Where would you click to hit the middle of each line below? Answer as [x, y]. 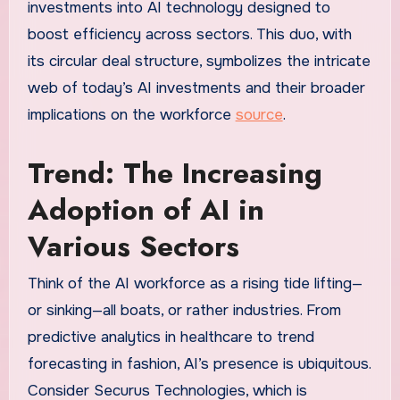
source [259, 114]
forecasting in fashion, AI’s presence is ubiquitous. [199, 363]
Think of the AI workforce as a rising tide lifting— [195, 283]
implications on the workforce [131, 114]
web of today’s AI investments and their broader [196, 87]
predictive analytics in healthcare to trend [171, 337]
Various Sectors [133, 246]
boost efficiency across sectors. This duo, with [189, 34]
